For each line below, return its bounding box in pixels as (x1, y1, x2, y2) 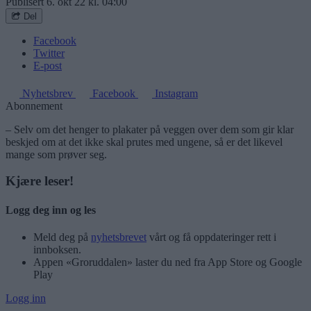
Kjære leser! (6, 174, 74, 189)
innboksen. (33, 243, 81, 255)
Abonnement (6, 99, 62, 112)
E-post (33, 59, 62, 72)
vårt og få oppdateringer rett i (146, 230, 276, 243)
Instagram (152, 87, 198, 99)
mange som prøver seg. (6, 148, 107, 160)
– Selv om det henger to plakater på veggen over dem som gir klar (6, 123, 294, 135)
